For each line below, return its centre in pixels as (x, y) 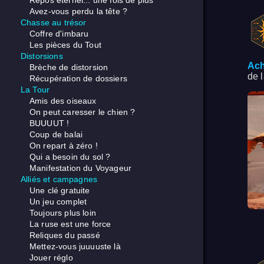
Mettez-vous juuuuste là (75, 247)
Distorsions (42, 56)
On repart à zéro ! (64, 146)
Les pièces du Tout (65, 45)
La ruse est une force (70, 224)
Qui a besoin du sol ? (70, 157)
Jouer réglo (51, 258)
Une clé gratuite (60, 191)
